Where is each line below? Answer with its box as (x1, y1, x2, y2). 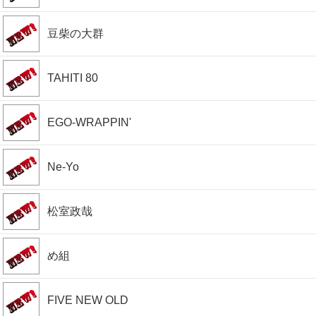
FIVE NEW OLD (47, 294, 128, 306)
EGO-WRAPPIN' (47, 116, 131, 128)
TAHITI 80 (47, 72, 98, 84)
